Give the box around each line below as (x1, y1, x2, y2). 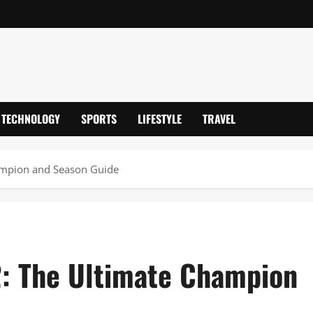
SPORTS (81, 110, 117, 127)
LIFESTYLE (138, 110, 182, 127)
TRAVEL (203, 110, 235, 127)
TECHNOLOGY (1, 110, 60, 127)
